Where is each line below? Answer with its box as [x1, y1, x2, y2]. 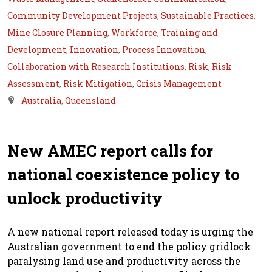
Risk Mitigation [63, 78, 132, 90]
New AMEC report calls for [7, 140, 213, 161]
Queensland [65, 95, 116, 107]
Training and [161, 27, 218, 39]
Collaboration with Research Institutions [7, 61, 185, 73]
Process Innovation [122, 44, 205, 56]
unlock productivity [7, 188, 163, 209]
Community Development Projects [7, 10, 157, 22]
